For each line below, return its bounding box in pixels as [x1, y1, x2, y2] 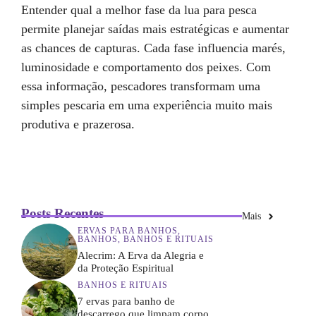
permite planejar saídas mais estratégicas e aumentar [21, 22, 289, 36]
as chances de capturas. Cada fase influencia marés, [21, 41, 286, 55]
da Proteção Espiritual [78, 262, 174, 274]
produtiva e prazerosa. [21, 117, 135, 131]
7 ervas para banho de [78, 295, 175, 307]
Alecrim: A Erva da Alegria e [78, 249, 204, 261]
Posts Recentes [21, 206, 104, 221]
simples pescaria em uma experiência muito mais [21, 98, 272, 112]
